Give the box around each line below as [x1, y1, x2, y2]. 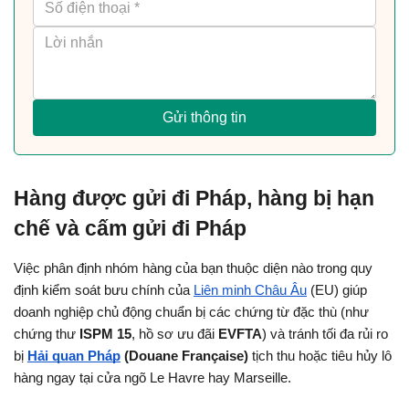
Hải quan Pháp [27, 349, 121, 364]
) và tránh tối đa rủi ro [262, 327, 388, 342]
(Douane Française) [121, 349, 248, 364]
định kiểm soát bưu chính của [14, 283, 194, 299]
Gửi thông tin [163, 110, 246, 126]
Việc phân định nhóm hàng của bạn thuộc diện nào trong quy [14, 261, 372, 277]
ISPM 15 [79, 327, 131, 342]
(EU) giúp [307, 283, 367, 299]
